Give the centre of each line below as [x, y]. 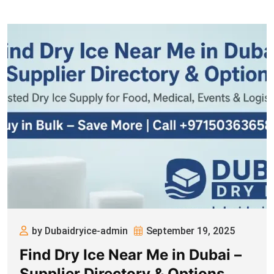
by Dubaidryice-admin [80, 231]
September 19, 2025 [191, 231]
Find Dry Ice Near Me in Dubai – [131, 255]
